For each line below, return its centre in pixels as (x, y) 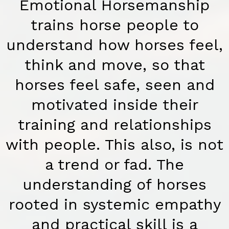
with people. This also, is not (114, 145)
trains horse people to (114, 25)
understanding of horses (114, 185)
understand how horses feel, (114, 45)
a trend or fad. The (114, 165)
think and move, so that (114, 65)
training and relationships (114, 125)
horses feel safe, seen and (114, 85)
